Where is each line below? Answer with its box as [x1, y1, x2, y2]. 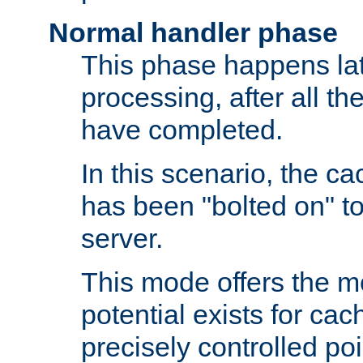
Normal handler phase [49, 17, 338, 49]
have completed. [81, 114, 283, 146]
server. [81, 223, 163, 254]
